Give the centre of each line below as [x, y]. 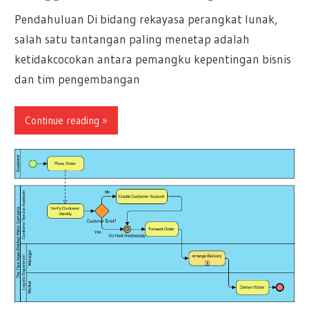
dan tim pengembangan [78, 79]
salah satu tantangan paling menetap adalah [132, 39]
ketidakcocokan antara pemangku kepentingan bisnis [153, 59]
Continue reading [62, 120]
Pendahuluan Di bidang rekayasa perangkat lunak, [146, 19]
